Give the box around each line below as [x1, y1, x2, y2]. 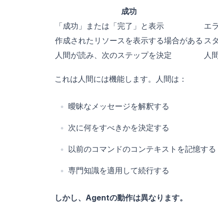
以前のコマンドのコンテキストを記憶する [68, 144, 216, 154]
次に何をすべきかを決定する [68, 122, 169, 132]
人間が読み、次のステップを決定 [55, 50, 172, 60]
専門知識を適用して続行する [68, 165, 169, 175]
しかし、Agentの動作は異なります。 [54, 192, 187, 202]
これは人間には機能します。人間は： [54, 73, 187, 84]
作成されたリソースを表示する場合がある [55, 35, 203, 45]
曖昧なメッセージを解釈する [68, 101, 169, 111]
